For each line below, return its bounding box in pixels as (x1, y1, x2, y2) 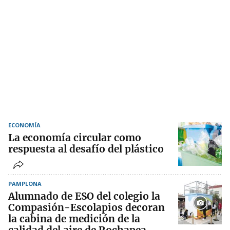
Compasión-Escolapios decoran (8, 201, 165, 214)
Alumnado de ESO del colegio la (8, 190, 160, 203)
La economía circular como (8, 131, 141, 144)
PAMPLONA (8, 180, 42, 188)
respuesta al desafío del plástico (8, 143, 164, 156)
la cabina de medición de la (8, 213, 140, 225)
